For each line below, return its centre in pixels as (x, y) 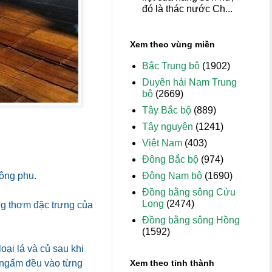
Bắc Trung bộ (171, 66)
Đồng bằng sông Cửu (189, 192)
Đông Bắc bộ (170, 159)
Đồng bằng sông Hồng (191, 220)
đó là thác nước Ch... (187, 8)
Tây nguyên (168, 127)
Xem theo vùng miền (172, 44)
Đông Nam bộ (172, 176)
